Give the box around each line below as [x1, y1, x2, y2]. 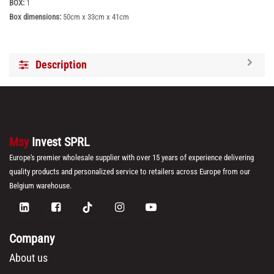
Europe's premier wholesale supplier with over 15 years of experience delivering [9, 153, 254, 163]
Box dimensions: [9, 12, 63, 22]
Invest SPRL [32, 135, 90, 150]
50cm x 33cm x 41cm [63, 12, 129, 22]
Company [9, 231, 54, 246]
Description [35, 58, 87, 72]
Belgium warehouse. [9, 181, 72, 191]
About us [9, 251, 48, 265]
